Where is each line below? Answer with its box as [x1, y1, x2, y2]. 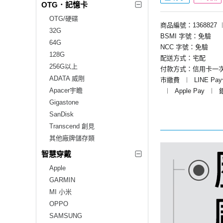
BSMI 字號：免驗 [160, 32, 211, 40]
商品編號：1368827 [160, 21, 217, 29]
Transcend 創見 [49, 122, 95, 130]
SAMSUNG [49, 212, 82, 220]
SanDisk [49, 110, 74, 118]
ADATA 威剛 [49, 74, 85, 82]
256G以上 [49, 62, 78, 70]
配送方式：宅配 [160, 54, 206, 62]
